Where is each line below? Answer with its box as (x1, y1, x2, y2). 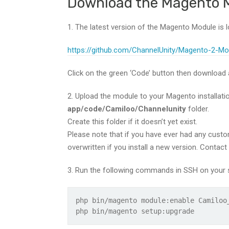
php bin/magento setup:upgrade (76, 207, 194, 215)
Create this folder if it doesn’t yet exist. (67, 117, 197, 126)
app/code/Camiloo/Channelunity (67, 104, 186, 113)
